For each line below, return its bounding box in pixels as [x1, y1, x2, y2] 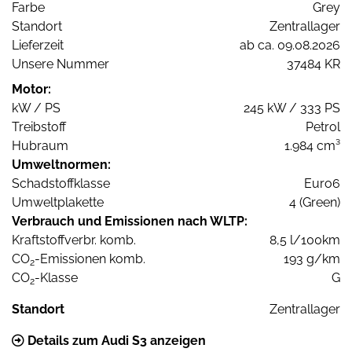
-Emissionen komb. [35, 251, 145, 267]
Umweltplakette [12, 195, 104, 211]
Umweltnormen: [12, 157, 111, 173]
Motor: [12, 82, 51, 97]
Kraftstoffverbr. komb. [12, 233, 136, 248]
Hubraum [12, 138, 68, 154]
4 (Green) [289, 195, 340, 211]
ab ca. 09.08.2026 [240, 38, 340, 53]
